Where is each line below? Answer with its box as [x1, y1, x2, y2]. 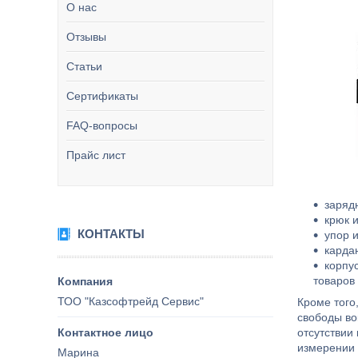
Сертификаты [66, 89, 138, 102]
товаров [313, 273, 355, 287]
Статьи [66, 60, 102, 73]
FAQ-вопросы [66, 119, 137, 132]
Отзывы [66, 30, 106, 43]
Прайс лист [66, 149, 125, 161]
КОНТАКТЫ [78, 227, 145, 241]
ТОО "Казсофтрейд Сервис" [58, 294, 204, 308]
